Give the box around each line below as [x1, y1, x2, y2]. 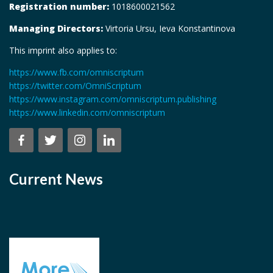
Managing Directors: [9, 22, 103, 34]
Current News [9, 169, 103, 188]
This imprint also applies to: [9, 44, 117, 56]
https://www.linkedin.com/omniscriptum [9, 106, 165, 118]
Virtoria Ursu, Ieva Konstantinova [103, 22, 235, 34]
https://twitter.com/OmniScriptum [9, 79, 141, 91]
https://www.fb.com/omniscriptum [9, 66, 144, 78]
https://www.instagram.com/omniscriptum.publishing [9, 93, 216, 105]
